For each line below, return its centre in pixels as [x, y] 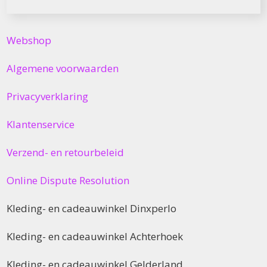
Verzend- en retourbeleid [66, 152]
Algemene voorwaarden [63, 68]
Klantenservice [41, 124]
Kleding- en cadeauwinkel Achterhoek [95, 236]
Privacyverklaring [48, 96]
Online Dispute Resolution [68, 180]
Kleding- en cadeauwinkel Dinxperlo [92, 208]
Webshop [29, 40]
